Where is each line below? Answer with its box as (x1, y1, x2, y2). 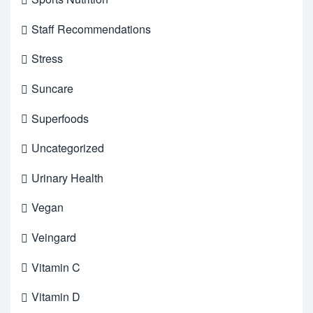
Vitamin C (31, 259, 80, 275)
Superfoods (31, 110, 89, 126)
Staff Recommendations (31, 20, 151, 37)
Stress (31, 50, 63, 67)
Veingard (31, 228, 76, 245)
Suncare (31, 80, 73, 96)
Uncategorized (31, 140, 104, 156)
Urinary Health (31, 169, 103, 186)
